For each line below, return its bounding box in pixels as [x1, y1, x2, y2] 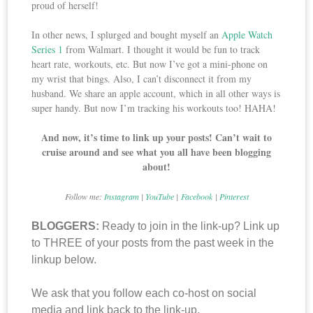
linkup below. [31, 254, 97, 266]
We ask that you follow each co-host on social [31, 287, 257, 300]
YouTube [145, 191, 174, 203]
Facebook [180, 191, 215, 203]
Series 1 [31, 43, 64, 57]
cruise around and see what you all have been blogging [42, 145, 271, 160]
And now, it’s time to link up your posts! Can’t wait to [41, 130, 272, 145]
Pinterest [219, 191, 249, 203]
